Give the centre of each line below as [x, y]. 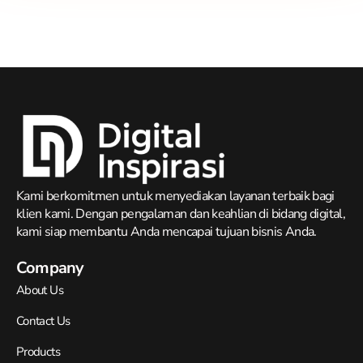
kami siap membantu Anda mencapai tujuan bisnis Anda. [167, 232]
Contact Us [43, 321]
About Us [40, 290]
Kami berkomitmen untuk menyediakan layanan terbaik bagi [175, 196]
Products [38, 352]
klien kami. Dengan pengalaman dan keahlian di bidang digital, [181, 214]
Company [50, 268]
